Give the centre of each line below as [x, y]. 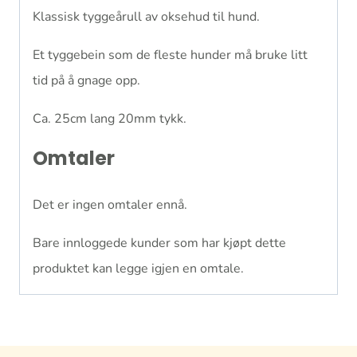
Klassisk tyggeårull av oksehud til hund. [146, 16]
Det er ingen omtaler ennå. [110, 204]
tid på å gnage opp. [86, 80]
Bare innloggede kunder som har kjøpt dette [159, 243]
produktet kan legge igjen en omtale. [138, 268]
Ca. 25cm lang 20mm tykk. [110, 118]
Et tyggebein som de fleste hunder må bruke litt [170, 55]
